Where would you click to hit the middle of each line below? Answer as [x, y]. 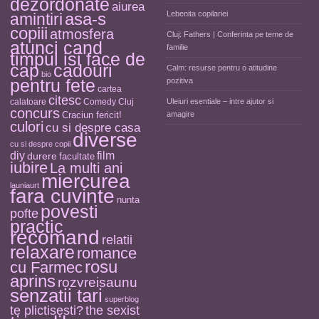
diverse [105, 140]
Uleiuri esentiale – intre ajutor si [220, 101]
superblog [122, 299]
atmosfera [82, 34]
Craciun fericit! [92, 115]
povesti [69, 211]
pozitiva [180, 80]
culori [27, 127]
